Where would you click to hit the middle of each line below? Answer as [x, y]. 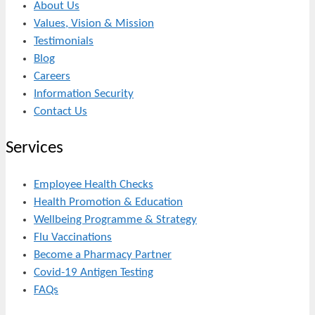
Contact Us [60, 112]
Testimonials [64, 41]
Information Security [84, 94]
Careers [52, 77]
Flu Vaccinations [73, 237]
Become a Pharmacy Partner [103, 255]
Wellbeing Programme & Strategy [115, 219]
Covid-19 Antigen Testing [94, 272]
